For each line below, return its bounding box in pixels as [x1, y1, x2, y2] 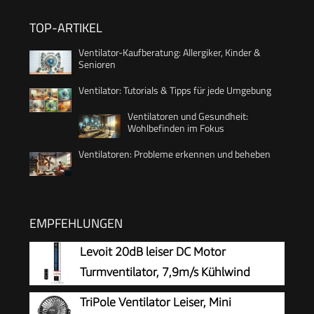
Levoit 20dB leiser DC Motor [80, 245, 226, 259]
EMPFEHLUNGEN [29, 214, 123, 233]
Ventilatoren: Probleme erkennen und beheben [78, 146, 271, 162]
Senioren [78, 57, 116, 72]
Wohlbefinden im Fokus [128, 121, 224, 136]
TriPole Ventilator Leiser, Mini [80, 295, 231, 310]
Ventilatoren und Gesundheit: [128, 109, 248, 124]
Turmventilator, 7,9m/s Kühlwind [80, 265, 250, 280]
